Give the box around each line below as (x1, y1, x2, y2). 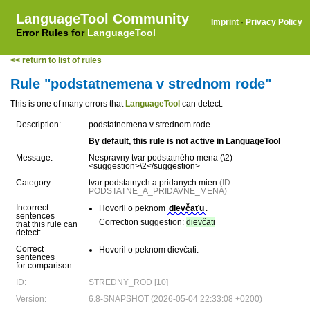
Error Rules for (16, 27, 87, 38)
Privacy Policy (246, 17, 302, 27)
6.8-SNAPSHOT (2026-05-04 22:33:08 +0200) (89, 294, 262, 304)
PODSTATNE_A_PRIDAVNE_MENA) (89, 186, 227, 196)
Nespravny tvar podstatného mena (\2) (89, 153, 232, 163)
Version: (16, 294, 46, 304)
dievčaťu (169, 203, 204, 213)
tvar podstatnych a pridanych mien (89, 178, 219, 188)
